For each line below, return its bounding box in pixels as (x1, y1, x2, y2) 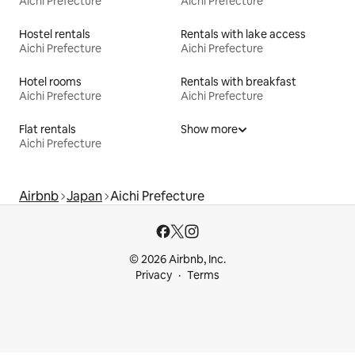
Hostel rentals (19, 26, 90, 41)
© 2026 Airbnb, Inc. (129, 252, 226, 266)
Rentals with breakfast (181, 74, 296, 89)
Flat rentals (19, 121, 76, 136)
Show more (181, 121, 238, 136)
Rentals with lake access (181, 26, 306, 41)
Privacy (136, 268, 172, 282)
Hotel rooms (19, 74, 82, 89)
